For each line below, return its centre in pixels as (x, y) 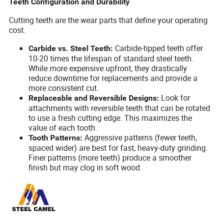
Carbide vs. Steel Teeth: (71, 49)
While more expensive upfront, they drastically (108, 69)
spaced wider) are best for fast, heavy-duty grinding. (118, 148)
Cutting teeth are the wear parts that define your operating (109, 20)
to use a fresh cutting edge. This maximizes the (110, 118)
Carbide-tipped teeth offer (158, 48)
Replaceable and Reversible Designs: (94, 98)
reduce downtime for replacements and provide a (113, 78)
